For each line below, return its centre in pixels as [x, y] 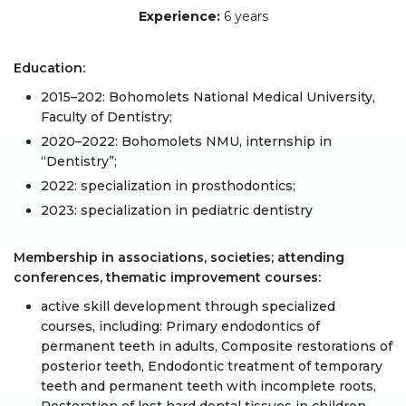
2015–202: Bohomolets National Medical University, [208, 97]
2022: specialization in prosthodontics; [168, 186]
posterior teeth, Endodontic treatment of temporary [212, 366]
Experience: [179, 16]
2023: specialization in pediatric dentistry [177, 210]
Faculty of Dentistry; [106, 117]
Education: [49, 68]
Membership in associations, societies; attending [179, 257]
